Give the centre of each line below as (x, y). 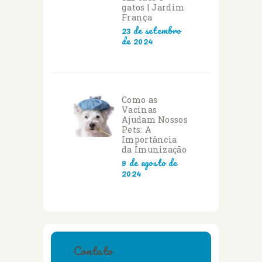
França (137, 18)
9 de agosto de (150, 163)
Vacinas (139, 110)
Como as (140, 100)
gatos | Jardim (153, 8)
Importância (149, 140)
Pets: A (137, 130)
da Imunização (154, 150)
